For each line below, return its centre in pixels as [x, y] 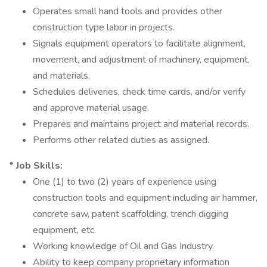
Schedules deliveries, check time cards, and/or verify [139, 92]
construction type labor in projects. [104, 27]
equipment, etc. [64, 230]
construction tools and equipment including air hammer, [145, 198]
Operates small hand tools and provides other [128, 11]
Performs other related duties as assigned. [121, 140]
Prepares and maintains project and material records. [141, 124]
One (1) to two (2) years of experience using [125, 182]
